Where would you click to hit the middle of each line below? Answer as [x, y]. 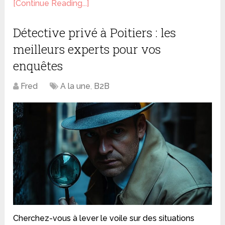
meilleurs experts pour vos [87, 49]
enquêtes [38, 66]
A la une [76, 86]
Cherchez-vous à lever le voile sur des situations [104, 218]
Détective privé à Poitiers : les [95, 32]
